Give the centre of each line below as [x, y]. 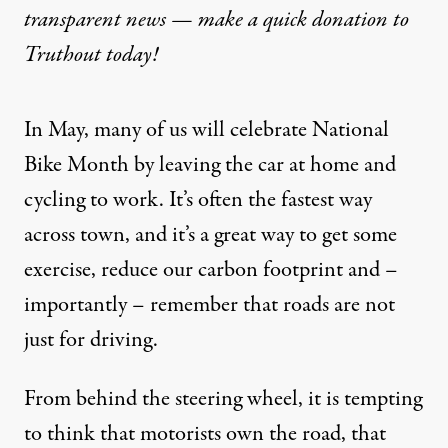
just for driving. [91, 340]
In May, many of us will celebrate [168, 130]
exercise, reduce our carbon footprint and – [211, 270]
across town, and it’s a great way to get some [210, 235]
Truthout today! [93, 55]
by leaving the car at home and [262, 165]
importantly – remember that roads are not [209, 305]
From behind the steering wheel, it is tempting [223, 399]
